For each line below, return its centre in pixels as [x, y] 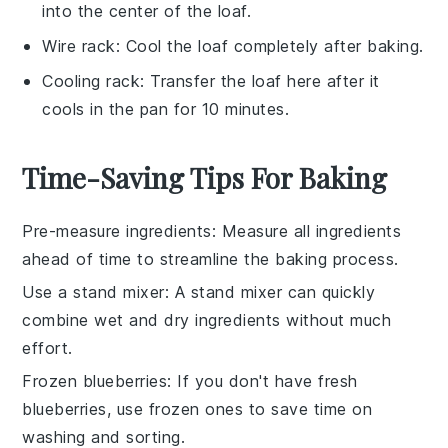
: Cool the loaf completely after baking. [269, 45]
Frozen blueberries [95, 380]
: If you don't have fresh [262, 380]
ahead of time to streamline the [149, 258]
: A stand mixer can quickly [270, 291]
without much [336, 319]
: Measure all [263, 230]
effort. [47, 347]
